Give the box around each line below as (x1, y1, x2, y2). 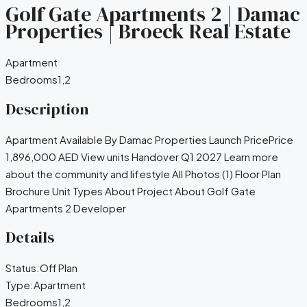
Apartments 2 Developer (5, 201, 126, 214)
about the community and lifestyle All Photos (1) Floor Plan (5, 167, 281, 180)
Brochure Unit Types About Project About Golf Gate (5, 184, 256, 197)
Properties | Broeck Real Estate (5, 17, 291, 46)
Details (5, 227, 54, 249)
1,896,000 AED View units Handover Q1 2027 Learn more (5, 149, 278, 163)
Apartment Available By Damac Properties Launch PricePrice (5, 132, 293, 146)
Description (5, 98, 88, 120)
